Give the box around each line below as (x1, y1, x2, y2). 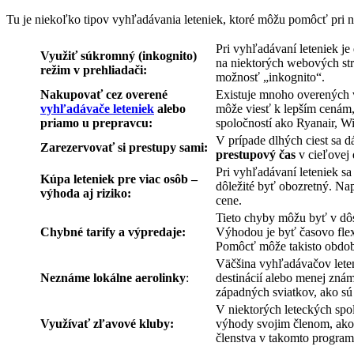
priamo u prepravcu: (40, 115, 153, 130)
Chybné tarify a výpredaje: (40, 224, 186, 239)
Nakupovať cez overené (40, 87, 168, 101)
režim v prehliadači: (40, 62, 147, 77)
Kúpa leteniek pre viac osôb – (40, 171, 198, 186)
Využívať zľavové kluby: (40, 316, 174, 330)
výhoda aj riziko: (40, 186, 131, 200)
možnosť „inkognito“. (216, 70, 325, 84)
